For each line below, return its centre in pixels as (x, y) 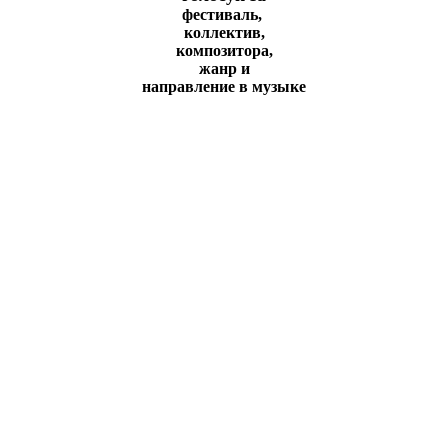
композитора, (224, 50)
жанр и (224, 68)
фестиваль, (224, 14)
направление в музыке (224, 86)
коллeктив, (224, 32)
